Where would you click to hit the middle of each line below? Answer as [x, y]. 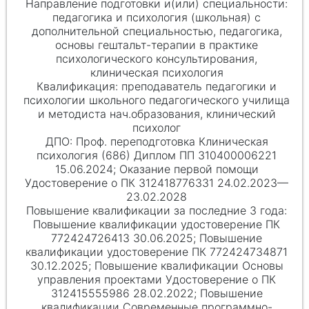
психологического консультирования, [157, 58]
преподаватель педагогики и [199, 86]
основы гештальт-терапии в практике [157, 44]
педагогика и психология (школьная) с [157, 17]
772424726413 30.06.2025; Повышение [157, 238]
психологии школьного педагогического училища [157, 100]
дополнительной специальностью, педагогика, [157, 31]
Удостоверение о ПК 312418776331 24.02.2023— [157, 182]
